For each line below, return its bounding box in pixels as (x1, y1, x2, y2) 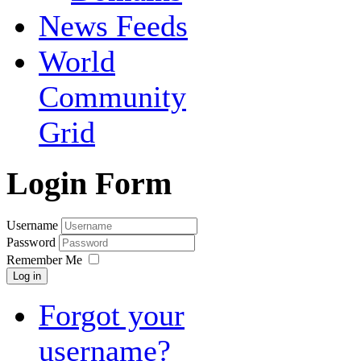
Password (6, 234, 59, 249)
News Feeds (39, 9, 188, 44)
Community (39, 80, 186, 114)
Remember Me (6, 252, 82, 267)
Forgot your (39, 297, 185, 332)
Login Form (6, 166, 172, 202)
